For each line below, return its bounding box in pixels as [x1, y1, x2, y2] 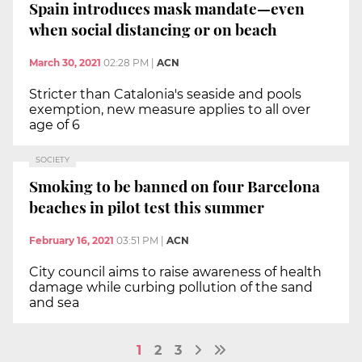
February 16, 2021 [29, 234, 114, 247]
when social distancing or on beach [29, 18, 277, 40]
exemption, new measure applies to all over [29, 102, 310, 118]
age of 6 [29, 117, 80, 133]
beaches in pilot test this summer [29, 196, 264, 217]
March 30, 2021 [29, 57, 101, 69]
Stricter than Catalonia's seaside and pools [29, 86, 301, 103]
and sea [29, 295, 79, 311]
